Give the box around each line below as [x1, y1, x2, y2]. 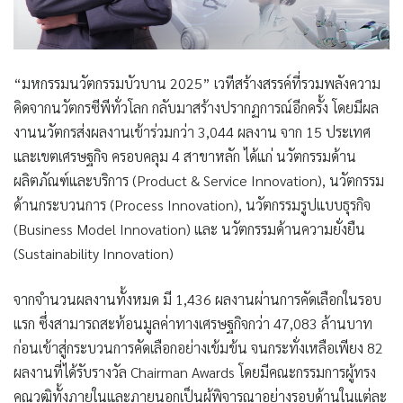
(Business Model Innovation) [13, 219, 191, 238]
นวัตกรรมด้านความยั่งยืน [221, 219, 365, 238]
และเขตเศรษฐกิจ [13, 146, 108, 166]
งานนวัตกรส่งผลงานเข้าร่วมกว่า [13, 121, 198, 141]
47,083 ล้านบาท [273, 313, 372, 333]
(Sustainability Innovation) [13, 243, 174, 263]
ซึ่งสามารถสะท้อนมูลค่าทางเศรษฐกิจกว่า [35, 313, 273, 333]
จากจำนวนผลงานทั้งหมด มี [13, 289, 175, 309]
